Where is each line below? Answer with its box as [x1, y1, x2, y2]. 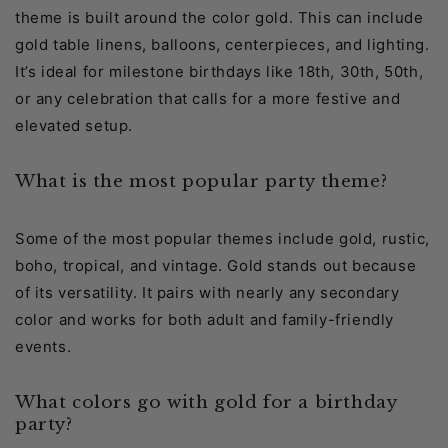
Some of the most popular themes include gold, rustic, [15, 229, 430, 249]
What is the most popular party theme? [15, 171, 388, 193]
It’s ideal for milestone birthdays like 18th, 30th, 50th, [15, 62, 424, 82]
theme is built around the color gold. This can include [15, 8, 424, 28]
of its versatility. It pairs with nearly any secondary [15, 283, 400, 303]
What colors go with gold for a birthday [15, 392, 397, 414]
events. [15, 337, 72, 357]
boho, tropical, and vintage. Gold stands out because [15, 256, 417, 276]
